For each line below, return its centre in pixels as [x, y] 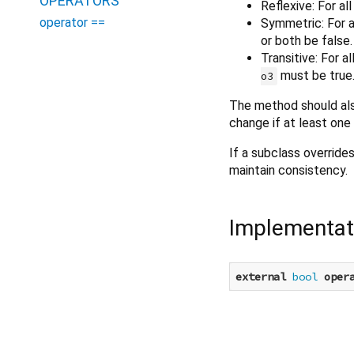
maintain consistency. [288, 170]
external [261, 277]
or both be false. [307, 40]
